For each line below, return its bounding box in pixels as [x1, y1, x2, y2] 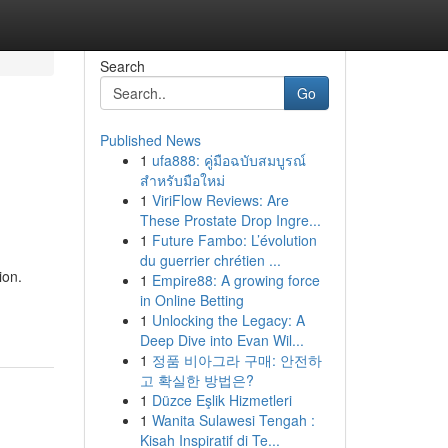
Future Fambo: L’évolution [151, 230, 317, 250]
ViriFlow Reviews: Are [151, 190, 289, 210]
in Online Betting [139, 290, 244, 310]
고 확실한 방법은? [139, 370, 254, 390]
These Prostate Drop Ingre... [139, 210, 321, 230]
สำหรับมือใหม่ [139, 170, 225, 190]
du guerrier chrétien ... [139, 250, 281, 270]
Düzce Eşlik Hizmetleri [151, 390, 292, 410]
